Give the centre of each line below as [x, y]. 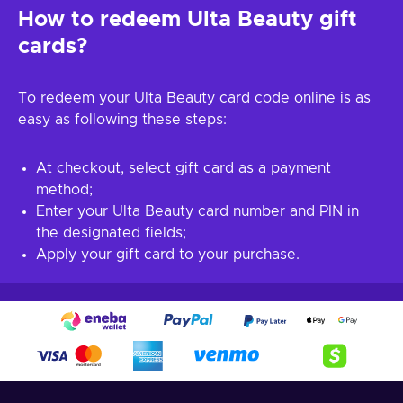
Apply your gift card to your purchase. [168, 255]
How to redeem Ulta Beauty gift [188, 20]
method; [64, 190]
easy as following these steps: [122, 120]
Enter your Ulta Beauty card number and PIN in [197, 211]
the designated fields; [111, 233]
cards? [53, 47]
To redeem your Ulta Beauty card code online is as [194, 98]
